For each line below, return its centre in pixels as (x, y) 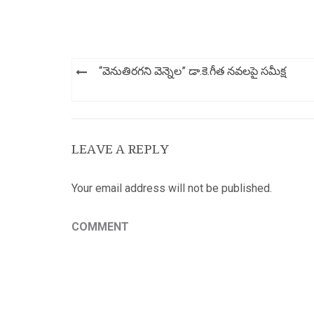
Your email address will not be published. (172, 188)
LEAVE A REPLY (120, 149)
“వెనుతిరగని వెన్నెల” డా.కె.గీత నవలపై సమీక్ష (192, 71)
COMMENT (100, 227)
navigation (113, 93)
